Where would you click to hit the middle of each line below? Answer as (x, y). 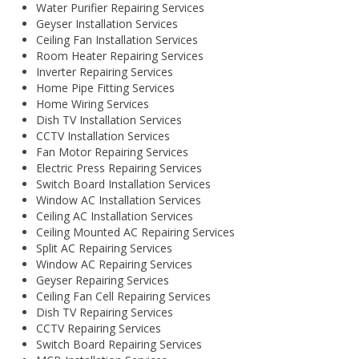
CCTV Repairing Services (99, 329)
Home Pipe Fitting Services (105, 88)
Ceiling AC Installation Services (115, 216)
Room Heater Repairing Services (120, 56)
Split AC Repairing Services (104, 248)
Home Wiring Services (93, 104)
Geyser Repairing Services (103, 280)
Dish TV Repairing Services (105, 313)
